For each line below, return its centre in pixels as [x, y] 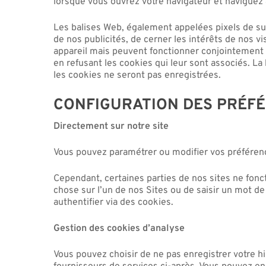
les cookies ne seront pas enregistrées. [137, 75]
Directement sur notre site [111, 126]
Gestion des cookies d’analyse [119, 228]
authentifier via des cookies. [114, 202]
